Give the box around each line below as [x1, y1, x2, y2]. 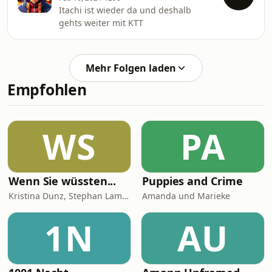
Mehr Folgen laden [85, 61, 176, 75]
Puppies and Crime [142, 174, 243, 188]
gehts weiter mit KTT [59, 17, 143, 29]
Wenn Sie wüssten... [8, 174, 117, 188]
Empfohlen [7, 80, 87, 100]
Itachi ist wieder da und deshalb [59, 4, 191, 16]
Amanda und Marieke [142, 190, 230, 202]
